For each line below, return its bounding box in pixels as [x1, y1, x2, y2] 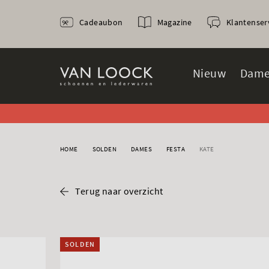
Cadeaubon [79, 17, 123, 28]
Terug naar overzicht [75, 185, 163, 197]
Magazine [157, 17, 192, 28]
